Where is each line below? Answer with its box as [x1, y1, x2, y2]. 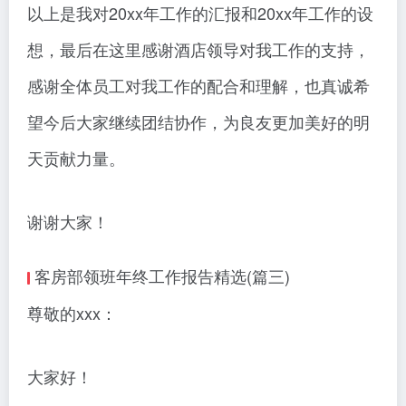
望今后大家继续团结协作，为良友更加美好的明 [27, 110, 370, 134]
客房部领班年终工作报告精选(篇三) [34, 264, 290, 288]
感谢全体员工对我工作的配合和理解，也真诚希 [27, 73, 370, 98]
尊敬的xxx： [27, 301, 117, 325]
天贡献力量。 [27, 146, 125, 170]
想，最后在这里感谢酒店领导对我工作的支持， [27, 37, 370, 62]
